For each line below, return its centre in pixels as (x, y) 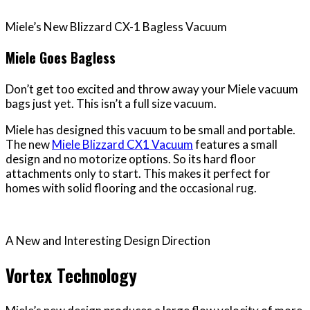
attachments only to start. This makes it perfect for (138, 174)
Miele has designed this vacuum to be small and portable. (151, 130)
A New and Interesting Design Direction (108, 241)
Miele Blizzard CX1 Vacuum (122, 145)
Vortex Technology (71, 275)
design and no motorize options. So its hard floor (131, 159)
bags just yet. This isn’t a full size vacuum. (111, 104)
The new (29, 145)
